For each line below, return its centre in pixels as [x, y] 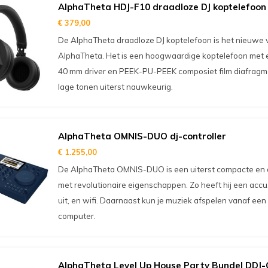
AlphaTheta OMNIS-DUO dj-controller [142, 136]
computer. [77, 216]
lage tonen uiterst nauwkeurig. [115, 87]
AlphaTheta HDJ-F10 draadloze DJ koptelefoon [162, 7]
